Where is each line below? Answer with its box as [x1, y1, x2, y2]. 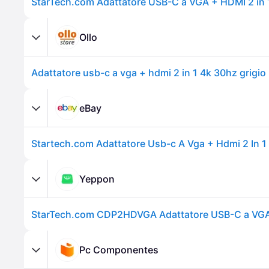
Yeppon [79, 172, 115, 185]
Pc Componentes [79, 243, 159, 256]
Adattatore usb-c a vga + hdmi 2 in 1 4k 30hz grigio [31, 67, 266, 79]
